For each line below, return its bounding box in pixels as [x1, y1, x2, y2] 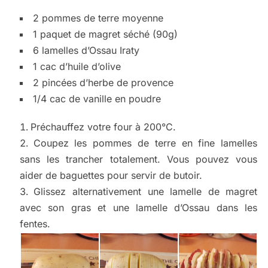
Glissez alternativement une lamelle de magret [33, 185, 258, 198]
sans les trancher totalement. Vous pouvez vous [19, 153, 258, 166]
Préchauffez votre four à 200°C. [30, 121, 176, 133]
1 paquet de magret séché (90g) [32, 28, 178, 41]
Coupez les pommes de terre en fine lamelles [33, 137, 258, 150]
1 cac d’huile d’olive [32, 60, 121, 73]
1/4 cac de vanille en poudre [32, 93, 161, 105]
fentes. [19, 218, 50, 230]
